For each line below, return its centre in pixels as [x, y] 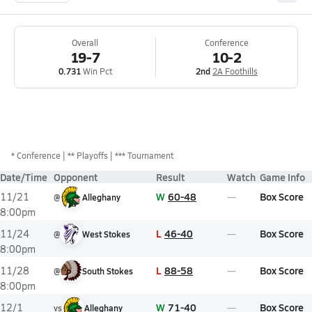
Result [170, 177]
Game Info [282, 177]
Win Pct [96, 71]
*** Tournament [144, 155]
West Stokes [106, 234]
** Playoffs [88, 155]
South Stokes [108, 271]
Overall [85, 42]
